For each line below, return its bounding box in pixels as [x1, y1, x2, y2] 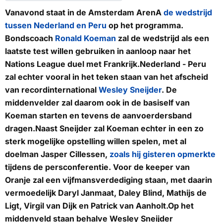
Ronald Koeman [55, 33, 116, 44]
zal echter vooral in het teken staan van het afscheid [5, 72, 208, 82]
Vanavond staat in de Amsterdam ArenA [5, 7, 164, 18]
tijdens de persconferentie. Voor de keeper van [5, 162, 190, 172]
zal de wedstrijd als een [116, 33, 209, 44]
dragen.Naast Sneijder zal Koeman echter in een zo [5, 123, 204, 134]
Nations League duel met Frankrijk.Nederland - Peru [5, 59, 206, 69]
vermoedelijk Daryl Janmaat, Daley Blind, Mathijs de [5, 188, 207, 198]
